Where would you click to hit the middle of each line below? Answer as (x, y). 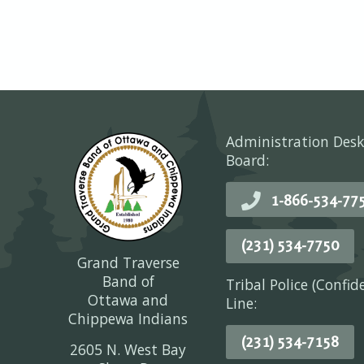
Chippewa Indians (128, 318)
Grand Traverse (128, 262)
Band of (128, 281)
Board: (247, 160)
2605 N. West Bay (128, 349)
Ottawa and (128, 299)
